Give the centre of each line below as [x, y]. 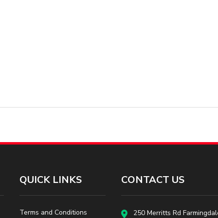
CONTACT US [153, 180]
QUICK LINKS [51, 180]
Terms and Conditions [54, 212]
